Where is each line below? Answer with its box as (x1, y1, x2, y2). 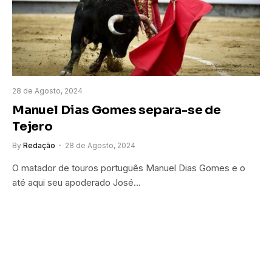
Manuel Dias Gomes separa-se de (12, 102, 221, 118)
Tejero (12, 118, 53, 134)
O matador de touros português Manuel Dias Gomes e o (12, 161, 245, 174)
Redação (23, 140, 55, 150)
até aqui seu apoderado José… (12, 176, 141, 188)
